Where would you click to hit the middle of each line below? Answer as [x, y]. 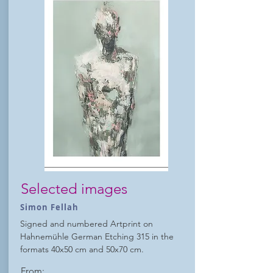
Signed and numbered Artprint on [87, 224]
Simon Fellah [50, 207]
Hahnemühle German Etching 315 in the [97, 236]
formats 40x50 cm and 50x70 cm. [82, 249]
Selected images [74, 189]
